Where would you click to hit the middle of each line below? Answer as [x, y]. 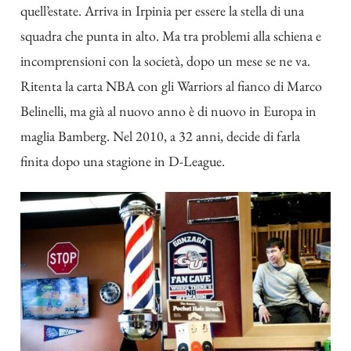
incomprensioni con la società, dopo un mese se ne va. [165, 61]
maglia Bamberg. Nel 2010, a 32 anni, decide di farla [160, 136]
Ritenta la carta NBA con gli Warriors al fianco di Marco [171, 86]
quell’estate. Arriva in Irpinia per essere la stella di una [162, 11]
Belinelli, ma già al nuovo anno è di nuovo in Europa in [168, 111]
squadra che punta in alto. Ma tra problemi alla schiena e [171, 36]
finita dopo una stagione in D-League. [123, 161]
